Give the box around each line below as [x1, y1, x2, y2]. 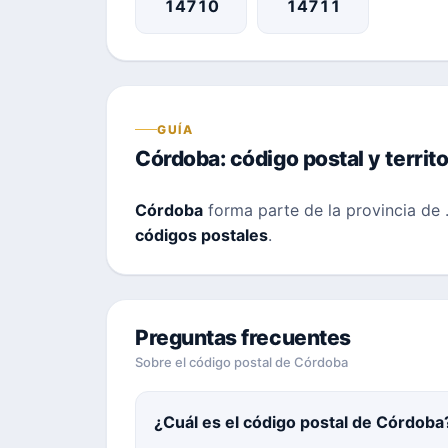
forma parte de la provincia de [203, 199, 445, 220]
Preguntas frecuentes [135, 324, 351, 350]
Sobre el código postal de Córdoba [135, 353, 348, 370]
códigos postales [135, 224, 268, 245]
